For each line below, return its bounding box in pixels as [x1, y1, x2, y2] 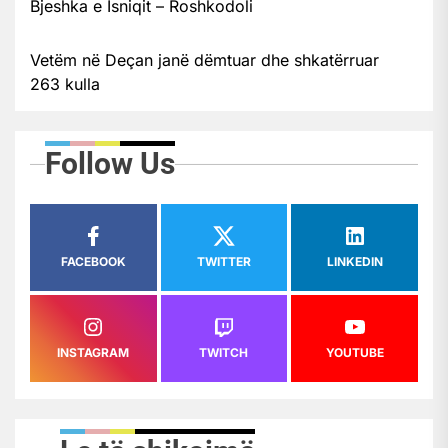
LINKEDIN [326, 253, 383, 269]
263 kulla [30, 73, 100, 94]
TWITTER [196, 253, 251, 269]
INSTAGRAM [57, 344, 130, 360]
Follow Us [45, 145, 175, 181]
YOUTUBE [325, 344, 384, 360]
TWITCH [199, 344, 249, 360]
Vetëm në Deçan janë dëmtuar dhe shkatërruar [30, 49, 379, 70]
